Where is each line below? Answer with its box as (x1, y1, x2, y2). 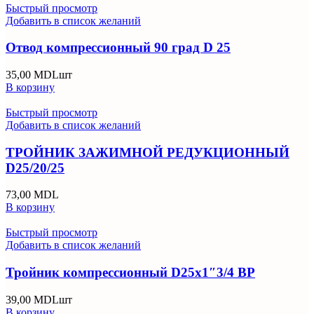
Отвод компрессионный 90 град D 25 (6, 40, 231, 55)
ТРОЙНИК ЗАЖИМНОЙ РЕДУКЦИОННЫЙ (6, 144, 289, 160)
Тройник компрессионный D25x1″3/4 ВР (6, 265, 255, 280)
